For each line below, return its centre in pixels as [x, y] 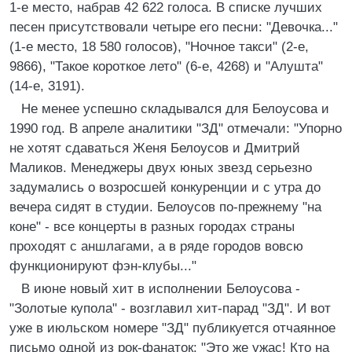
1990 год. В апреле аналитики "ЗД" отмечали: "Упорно [176, 128]
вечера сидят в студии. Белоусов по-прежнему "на [165, 207]
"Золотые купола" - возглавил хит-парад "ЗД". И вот [170, 308]
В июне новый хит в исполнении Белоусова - [161, 289]
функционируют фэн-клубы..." [103, 266]
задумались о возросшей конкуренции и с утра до [165, 187]
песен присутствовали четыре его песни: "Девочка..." [174, 27]
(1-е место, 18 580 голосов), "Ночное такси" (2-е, [159, 47]
